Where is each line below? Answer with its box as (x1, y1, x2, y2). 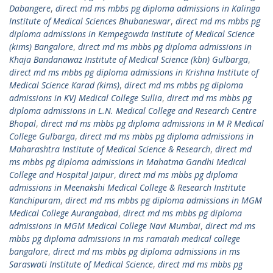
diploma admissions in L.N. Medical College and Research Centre (9, 105, 257, 116)
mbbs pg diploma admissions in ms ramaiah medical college (9, 233, 240, 244)
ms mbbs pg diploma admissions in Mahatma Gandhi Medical (9, 156, 246, 168)
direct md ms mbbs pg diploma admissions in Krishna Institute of (9, 66, 258, 78)
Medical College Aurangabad (9, 207, 118, 219)
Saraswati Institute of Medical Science (9, 258, 153, 270)
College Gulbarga (9, 130, 75, 142)
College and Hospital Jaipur (9, 169, 114, 180)
